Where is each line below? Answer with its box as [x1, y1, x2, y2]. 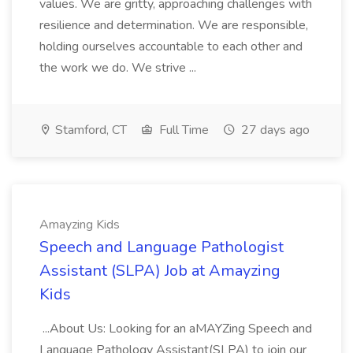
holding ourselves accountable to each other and [39, 38, 303, 55]
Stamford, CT [52, 121, 127, 139]
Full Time [156, 121, 209, 139]
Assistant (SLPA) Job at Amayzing [39, 260, 281, 281]
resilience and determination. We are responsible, [39, 17, 308, 34]
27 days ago [238, 121, 310, 139]
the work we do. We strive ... [39, 59, 196, 76]
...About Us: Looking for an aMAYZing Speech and [39, 320, 312, 337]
